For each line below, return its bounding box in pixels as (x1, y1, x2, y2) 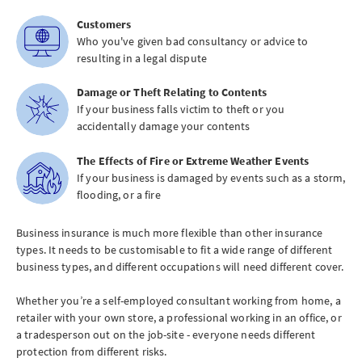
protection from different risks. (16, 344, 167, 359)
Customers (77, 16, 132, 32)
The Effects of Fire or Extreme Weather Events (77, 154, 309, 168)
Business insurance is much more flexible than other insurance (16, 225, 323, 240)
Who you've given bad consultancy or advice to (77, 33, 309, 48)
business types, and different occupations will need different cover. (16, 259, 344, 274)
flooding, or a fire (77, 187, 161, 202)
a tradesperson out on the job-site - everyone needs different (16, 327, 316, 342)
